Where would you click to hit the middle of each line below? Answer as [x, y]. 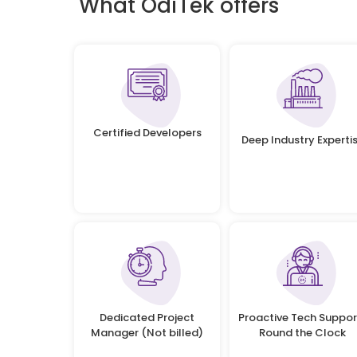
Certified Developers [147, 132]
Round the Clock [302, 333]
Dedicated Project [147, 318]
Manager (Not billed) [147, 333]
